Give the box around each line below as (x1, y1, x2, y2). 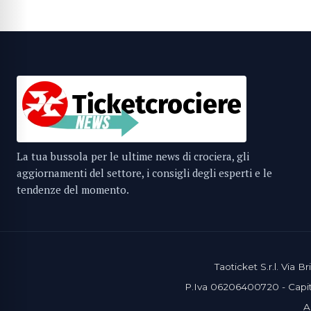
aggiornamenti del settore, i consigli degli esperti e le (17, 166, 272, 180)
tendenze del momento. (17, 183, 129, 197)
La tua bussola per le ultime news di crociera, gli (17, 149, 249, 164)
